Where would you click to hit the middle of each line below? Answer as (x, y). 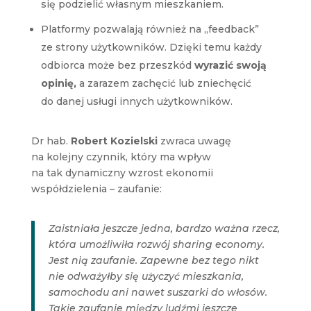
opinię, (58, 83)
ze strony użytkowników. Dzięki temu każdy (151, 47)
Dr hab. (51, 141)
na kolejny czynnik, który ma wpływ (121, 157)
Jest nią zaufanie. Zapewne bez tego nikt (153, 260)
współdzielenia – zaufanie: (96, 188)
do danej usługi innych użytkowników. (136, 101)
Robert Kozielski (114, 141)
